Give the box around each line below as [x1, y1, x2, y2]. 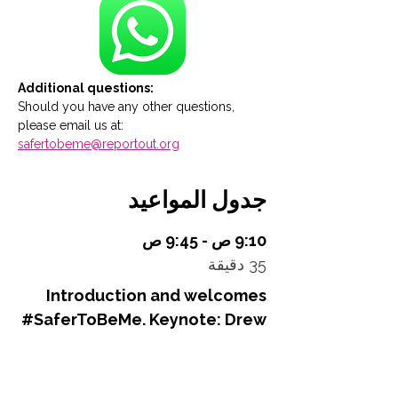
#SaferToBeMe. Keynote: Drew [21, 310, 267, 329]
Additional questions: [18, 81, 154, 95]
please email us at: [18, 118, 127, 132]
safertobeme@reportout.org [18, 137, 179, 151]
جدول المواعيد [128, 187, 267, 213]
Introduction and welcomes [46, 286, 267, 305]
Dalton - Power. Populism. [67, 334, 267, 353]
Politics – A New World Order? [41, 358, 267, 377]
